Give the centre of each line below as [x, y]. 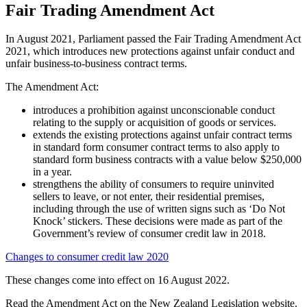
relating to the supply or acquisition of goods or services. [155, 123]
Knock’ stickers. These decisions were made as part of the [158, 221]
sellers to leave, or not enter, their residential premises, [149, 197]
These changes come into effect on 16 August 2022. [118, 280]
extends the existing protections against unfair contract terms [162, 135]
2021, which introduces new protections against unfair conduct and [150, 51]
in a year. [52, 172]
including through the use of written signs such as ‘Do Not [159, 209]
